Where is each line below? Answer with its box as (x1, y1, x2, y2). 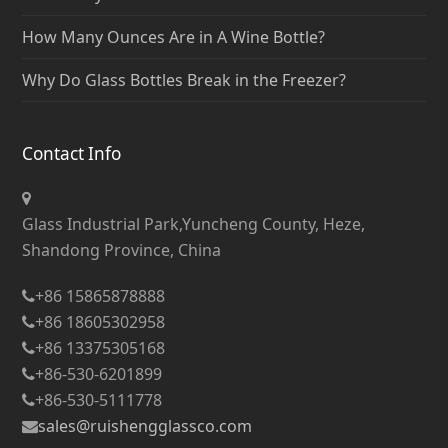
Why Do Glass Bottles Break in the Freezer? (22, 68, 347, 91)
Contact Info (22, 141, 122, 165)
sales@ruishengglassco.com (38, 414, 253, 437)
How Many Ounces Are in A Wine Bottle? (22, 25, 326, 48)
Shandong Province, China (22, 238, 222, 261)
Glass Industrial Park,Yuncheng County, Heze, (22, 212, 366, 235)
